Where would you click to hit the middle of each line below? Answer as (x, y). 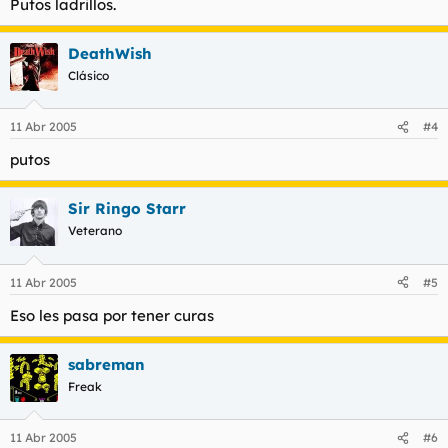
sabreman (106, 364)
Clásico (88, 75)
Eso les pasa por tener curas (112, 315)
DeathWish (110, 53)
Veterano (95, 230)
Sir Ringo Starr (127, 208)
